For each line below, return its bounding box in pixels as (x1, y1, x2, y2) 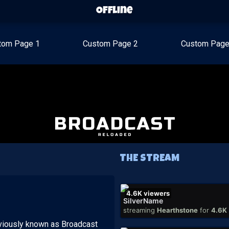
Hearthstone (157, 206, 198, 214)
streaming (123, 206, 155, 214)
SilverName (123, 196, 163, 205)
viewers (144, 189, 170, 197)
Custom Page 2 (83, 39, 138, 49)
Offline (96, 6, 133, 16)
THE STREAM (120, 154, 179, 164)
